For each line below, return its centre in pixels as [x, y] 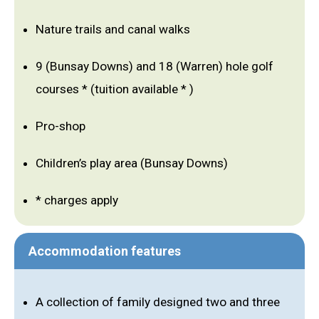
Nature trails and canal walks [113, 30]
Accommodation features [105, 251]
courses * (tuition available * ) [115, 89]
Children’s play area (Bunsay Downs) [132, 163]
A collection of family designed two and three [158, 302]
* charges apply [77, 200]
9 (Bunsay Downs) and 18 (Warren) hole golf [155, 67]
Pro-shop [61, 126]
